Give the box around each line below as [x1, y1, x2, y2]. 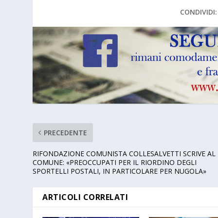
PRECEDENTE [44, 127, 88, 137]
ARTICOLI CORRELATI [42, 191, 128, 202]
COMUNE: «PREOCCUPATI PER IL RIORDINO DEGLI [33, 157, 197, 167]
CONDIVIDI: [180, 7, 217, 17]
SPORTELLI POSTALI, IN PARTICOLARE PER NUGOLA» [33, 166, 207, 176]
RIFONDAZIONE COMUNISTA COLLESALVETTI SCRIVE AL [33, 148, 216, 158]
